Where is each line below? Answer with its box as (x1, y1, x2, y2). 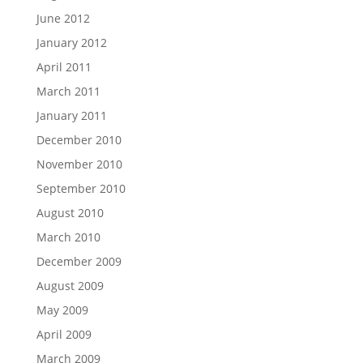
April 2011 (36, 59, 92, 75)
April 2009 (36, 327, 92, 342)
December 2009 (36, 254, 122, 269)
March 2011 (36, 83, 100, 99)
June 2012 (36, 11, 90, 26)
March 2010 (36, 229, 100, 245)
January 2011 (36, 108, 107, 123)
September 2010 (36, 181, 126, 196)
